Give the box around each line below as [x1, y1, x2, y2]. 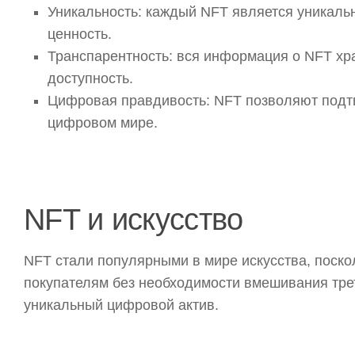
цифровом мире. [48, 115, 158, 132]
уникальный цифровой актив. [24, 297, 219, 314]
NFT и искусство [24, 202, 243, 237]
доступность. [48, 71, 133, 87]
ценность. [48, 26, 112, 43]
